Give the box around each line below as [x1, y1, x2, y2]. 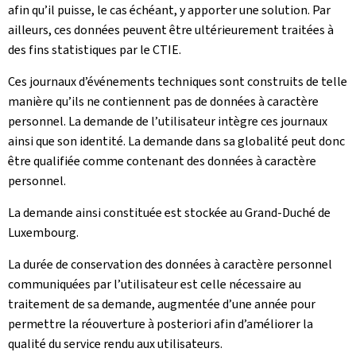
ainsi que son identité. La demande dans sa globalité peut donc [8, 133, 345, 149]
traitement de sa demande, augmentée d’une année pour [8, 296, 315, 312]
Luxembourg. [8, 224, 79, 241]
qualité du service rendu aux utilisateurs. [8, 335, 222, 352]
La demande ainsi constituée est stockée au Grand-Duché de [8, 204, 331, 221]
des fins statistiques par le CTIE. [8, 41, 181, 58]
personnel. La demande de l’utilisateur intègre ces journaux [8, 113, 327, 130]
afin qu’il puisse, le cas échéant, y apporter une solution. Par [8, 2, 331, 18]
